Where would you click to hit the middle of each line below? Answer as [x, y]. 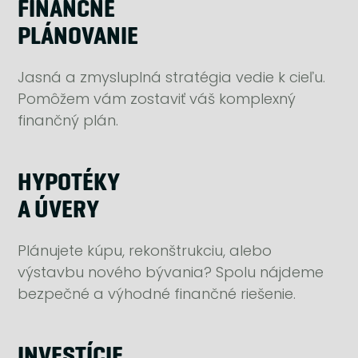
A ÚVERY [59, 211]
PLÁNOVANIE [78, 37]
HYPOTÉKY [69, 183]
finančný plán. [68, 121]
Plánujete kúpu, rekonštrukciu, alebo [145, 251]
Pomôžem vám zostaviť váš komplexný [157, 99]
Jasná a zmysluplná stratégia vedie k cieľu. [172, 78]
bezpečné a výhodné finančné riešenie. [157, 294]
